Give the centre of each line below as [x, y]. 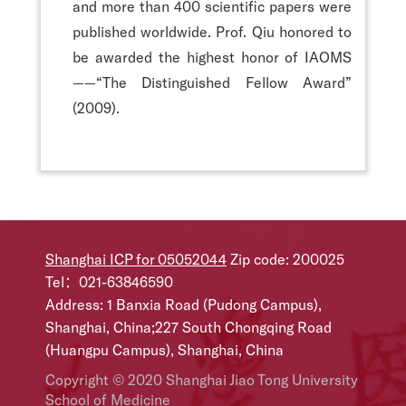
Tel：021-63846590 [109, 281]
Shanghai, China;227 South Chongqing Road [188, 326]
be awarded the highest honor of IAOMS [212, 56]
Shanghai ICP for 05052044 [136, 258]
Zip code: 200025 [285, 258]
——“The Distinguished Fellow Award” [212, 82]
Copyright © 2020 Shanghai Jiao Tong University [202, 379]
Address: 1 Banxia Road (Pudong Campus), [184, 304]
